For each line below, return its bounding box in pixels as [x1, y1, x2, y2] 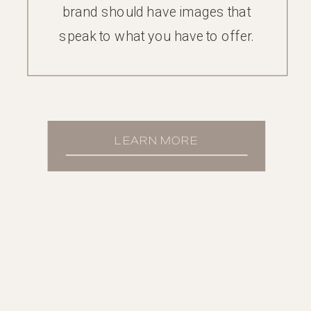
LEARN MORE [115, 133, 199, 147]
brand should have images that [62, 3, 251, 19]
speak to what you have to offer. [59, 28, 254, 44]
